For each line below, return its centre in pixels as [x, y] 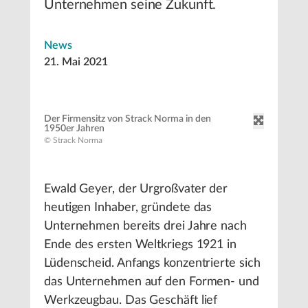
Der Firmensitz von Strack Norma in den [128, 119]
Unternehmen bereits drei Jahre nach [145, 226]
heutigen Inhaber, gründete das [128, 208]
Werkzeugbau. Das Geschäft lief [131, 300]
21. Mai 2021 [76, 62]
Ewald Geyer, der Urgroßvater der [136, 189]
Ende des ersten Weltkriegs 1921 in [140, 245]
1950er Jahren [74, 129]
